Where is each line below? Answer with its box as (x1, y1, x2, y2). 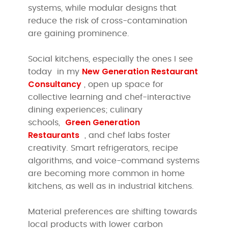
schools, (28, 118, 66, 127)
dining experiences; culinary (28, 105, 143, 114)
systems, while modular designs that (28, 4, 177, 12)
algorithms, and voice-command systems (28, 156, 200, 165)
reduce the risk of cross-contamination (28, 16, 188, 25)
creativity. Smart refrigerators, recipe (28, 144, 179, 152)
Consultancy (28, 78, 82, 90)
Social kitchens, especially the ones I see (28, 54, 193, 63)
